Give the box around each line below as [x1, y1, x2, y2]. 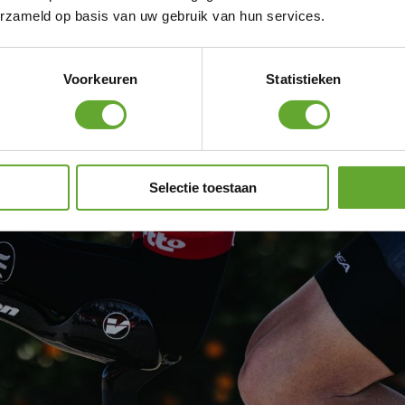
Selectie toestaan [148, 179, 257, 195]
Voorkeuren [63, 71, 137, 87]
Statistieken [266, 71, 342, 87]
